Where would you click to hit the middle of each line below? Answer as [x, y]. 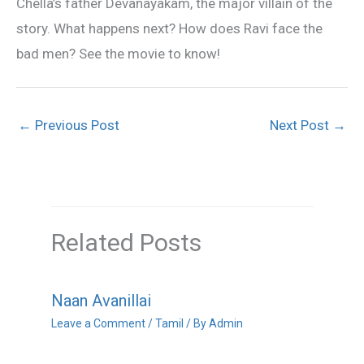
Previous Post [76, 125]
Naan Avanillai [101, 300]
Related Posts [126, 242]
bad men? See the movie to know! [118, 53]
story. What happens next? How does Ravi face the [169, 28]
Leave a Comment [98, 323]
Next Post [301, 125]
